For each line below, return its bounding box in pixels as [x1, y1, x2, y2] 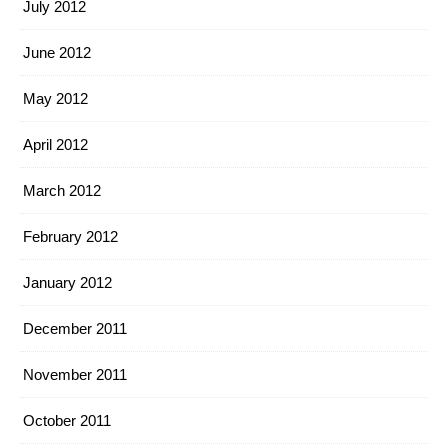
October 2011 [23, 412, 111, 429]
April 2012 [23, 136, 88, 153]
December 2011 [23, 320, 127, 337]
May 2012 [23, 90, 88, 107]
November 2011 [23, 366, 127, 383]
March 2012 [23, 182, 101, 199]
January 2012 [23, 274, 112, 291]
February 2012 [23, 228, 118, 245]
